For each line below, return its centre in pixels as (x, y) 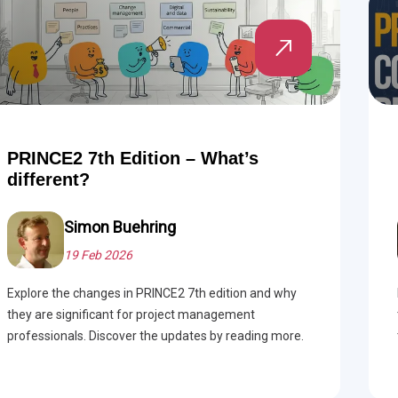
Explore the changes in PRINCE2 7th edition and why (151, 293)
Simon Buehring (119, 227)
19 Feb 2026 (98, 255)
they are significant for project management (131, 314)
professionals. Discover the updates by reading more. (155, 336)
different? (48, 179)
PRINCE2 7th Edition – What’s (132, 158)
